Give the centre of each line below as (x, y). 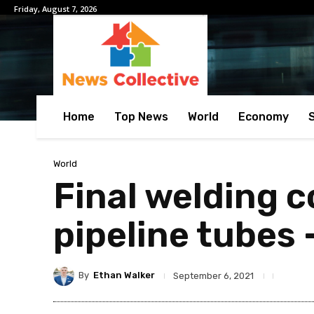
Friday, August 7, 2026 (55, 8)
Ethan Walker (124, 275)
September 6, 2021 (213, 275)
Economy (264, 116)
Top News (141, 116)
